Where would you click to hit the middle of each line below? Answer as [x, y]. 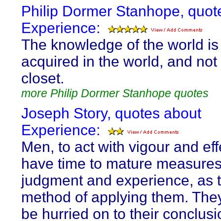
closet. [43, 78]
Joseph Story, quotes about [111, 113]
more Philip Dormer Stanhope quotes [115, 93]
